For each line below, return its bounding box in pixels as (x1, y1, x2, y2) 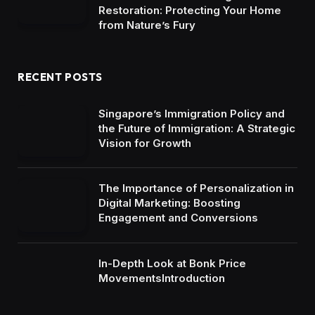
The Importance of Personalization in (98, 181, 294, 195)
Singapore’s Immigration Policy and (98, 106, 285, 120)
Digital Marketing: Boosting (98, 196, 240, 210)
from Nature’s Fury (98, 18, 195, 32)
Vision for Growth (98, 136, 191, 150)
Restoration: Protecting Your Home (98, 3, 281, 17)
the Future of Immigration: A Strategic (98, 121, 295, 135)
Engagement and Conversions (98, 211, 258, 225)
